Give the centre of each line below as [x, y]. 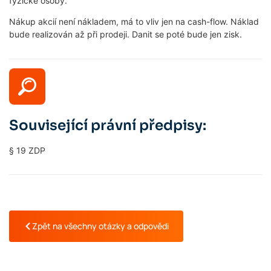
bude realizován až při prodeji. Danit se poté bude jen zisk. [126, 34]
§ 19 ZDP [27, 150]
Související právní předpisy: [108, 125]
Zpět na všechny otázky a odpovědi [100, 226]
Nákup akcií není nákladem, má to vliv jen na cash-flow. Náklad [134, 22]
